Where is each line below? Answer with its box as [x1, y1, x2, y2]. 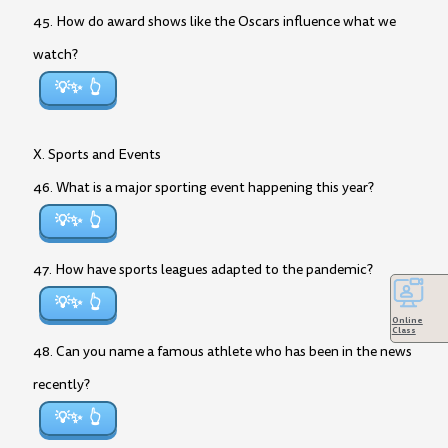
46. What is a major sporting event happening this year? [33, 178, 374, 197]
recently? [33, 375, 90, 394]
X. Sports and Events [33, 145, 161, 164]
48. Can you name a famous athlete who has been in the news [33, 342, 412, 361]
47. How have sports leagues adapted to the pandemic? [33, 260, 373, 279]
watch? [33, 45, 78, 64]
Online [391, 313, 423, 326]
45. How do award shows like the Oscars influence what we [33, 12, 396, 31]
